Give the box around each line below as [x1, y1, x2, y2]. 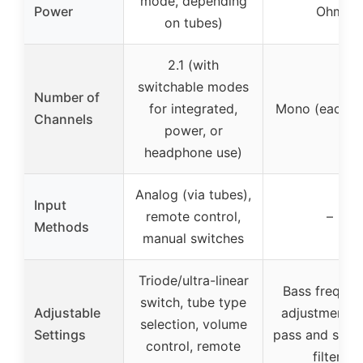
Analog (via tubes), [135, 186, 251, 203]
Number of [34, 89, 100, 106]
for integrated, [149, 100, 237, 117]
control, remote [146, 338, 241, 355]
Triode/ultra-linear [138, 272, 249, 289]
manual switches [143, 230, 244, 247]
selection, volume [139, 316, 247, 333]
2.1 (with [168, 57, 219, 74]
